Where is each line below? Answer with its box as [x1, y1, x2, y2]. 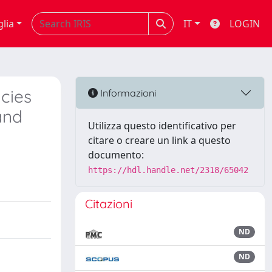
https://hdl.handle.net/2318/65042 [88, 165, 248, 175]
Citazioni [85, 196, 132, 211]
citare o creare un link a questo [88, 134, 231, 147]
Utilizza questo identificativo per [88, 119, 236, 132]
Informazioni [98, 86, 156, 99]
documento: [88, 148, 144, 161]
